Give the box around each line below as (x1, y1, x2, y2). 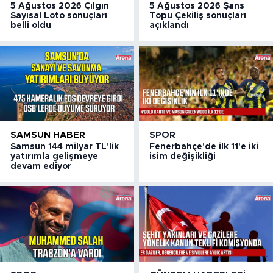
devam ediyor (10, 161, 71, 171)
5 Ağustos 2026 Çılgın (10, 1, 109, 10)
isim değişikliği (149, 152, 216, 161)
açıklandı (149, 21, 190, 30)
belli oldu (10, 21, 51, 30)
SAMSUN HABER (10, 130, 85, 140)
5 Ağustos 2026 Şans (149, 1, 245, 10)
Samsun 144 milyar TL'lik (10, 142, 119, 151)
